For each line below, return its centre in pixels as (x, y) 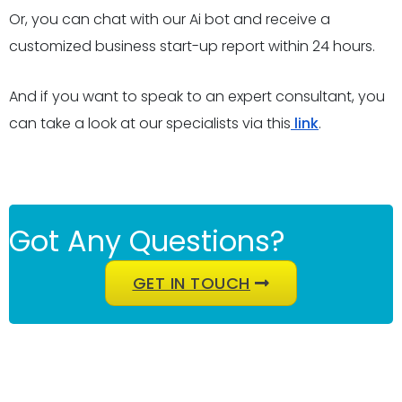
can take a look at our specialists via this (150, 123)
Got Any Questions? (147, 241)
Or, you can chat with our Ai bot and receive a (170, 19)
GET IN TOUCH (191, 283)
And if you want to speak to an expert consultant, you (197, 96)
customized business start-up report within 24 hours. (192, 46)
